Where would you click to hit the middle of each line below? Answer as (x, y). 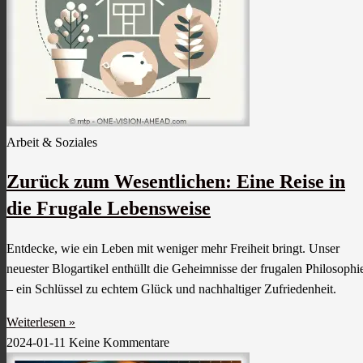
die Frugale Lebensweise (109, 208)
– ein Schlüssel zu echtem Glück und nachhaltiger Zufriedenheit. (171, 288)
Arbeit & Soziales (52, 142)
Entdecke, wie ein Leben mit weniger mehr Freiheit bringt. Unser (173, 248)
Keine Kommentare (119, 342)
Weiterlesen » (41, 322)
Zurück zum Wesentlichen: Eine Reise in (176, 181)
